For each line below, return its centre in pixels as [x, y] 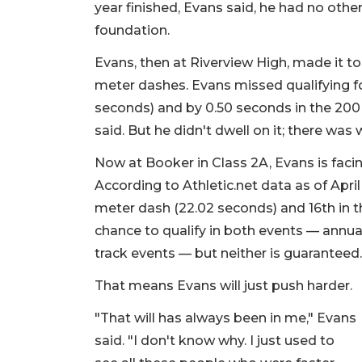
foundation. [134, 31]
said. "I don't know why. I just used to [215, 341]
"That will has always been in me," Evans [225, 318]
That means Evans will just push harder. [225, 286]
